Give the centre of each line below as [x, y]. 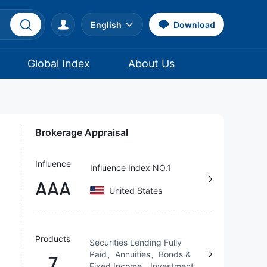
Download [194, 24]
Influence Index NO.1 [131, 168]
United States [136, 190]
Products [53, 239]
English [106, 24]
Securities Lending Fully [136, 242]
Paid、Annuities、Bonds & [140, 254]
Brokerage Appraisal [82, 132]
